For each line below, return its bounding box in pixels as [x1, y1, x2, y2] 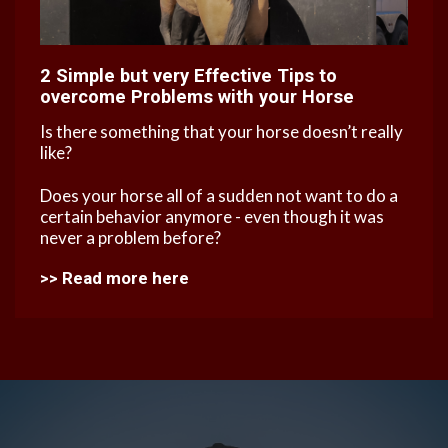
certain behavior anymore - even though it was [40, 206, 384, 228]
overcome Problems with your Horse [40, 86, 354, 108]
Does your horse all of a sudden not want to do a [40, 185, 398, 207]
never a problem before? [40, 227, 221, 249]
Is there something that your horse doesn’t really [40, 121, 403, 143]
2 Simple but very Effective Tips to [40, 65, 337, 87]
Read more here [62, 268, 189, 289]
